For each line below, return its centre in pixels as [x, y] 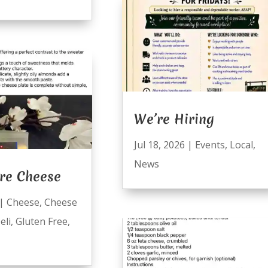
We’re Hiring [174, 119]
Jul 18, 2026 [159, 145]
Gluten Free [41, 222]
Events [210, 145]
